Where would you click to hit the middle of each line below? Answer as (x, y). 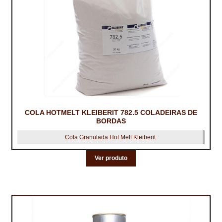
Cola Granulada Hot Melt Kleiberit (110, 137)
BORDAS (111, 121)
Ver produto (111, 158)
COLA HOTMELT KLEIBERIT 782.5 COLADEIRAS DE (111, 112)
